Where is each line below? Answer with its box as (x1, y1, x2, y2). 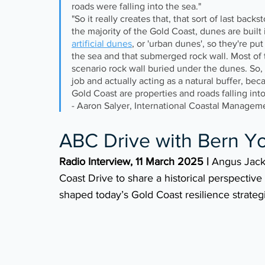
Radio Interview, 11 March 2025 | (59, 156, 212, 168)
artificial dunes (72, 38, 132, 49)
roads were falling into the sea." (72, 1, 201, 12)
